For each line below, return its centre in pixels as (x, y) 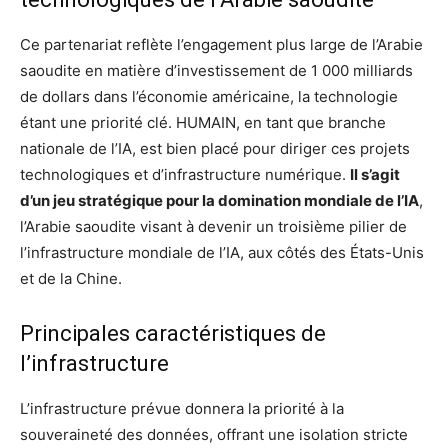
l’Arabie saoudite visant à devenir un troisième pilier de (213, 226)
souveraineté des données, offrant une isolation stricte (214, 434)
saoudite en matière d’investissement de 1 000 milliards (216, 70)
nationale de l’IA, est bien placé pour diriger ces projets (215, 148)
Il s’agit (375, 174)
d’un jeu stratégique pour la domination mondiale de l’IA (219, 200)
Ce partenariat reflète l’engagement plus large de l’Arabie (221, 44)
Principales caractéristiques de (173, 333)
